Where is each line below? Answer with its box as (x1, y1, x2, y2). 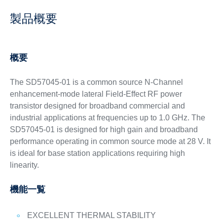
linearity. (9, 161, 39, 169)
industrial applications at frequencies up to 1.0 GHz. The (9, 113, 205, 122)
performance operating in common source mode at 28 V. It (9, 137, 211, 146)
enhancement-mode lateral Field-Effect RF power (9, 90, 182, 98)
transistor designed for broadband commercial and (9, 102, 185, 110)
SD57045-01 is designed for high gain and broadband (9, 125, 198, 134)
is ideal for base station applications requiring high (9, 149, 185, 157)
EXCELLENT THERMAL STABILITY (27, 211, 156, 220)
